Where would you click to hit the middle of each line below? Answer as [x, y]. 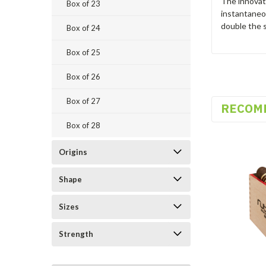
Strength [76, 234]
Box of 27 [83, 101]
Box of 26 [83, 77]
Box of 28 [83, 125]
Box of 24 [83, 28]
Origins [73, 152]
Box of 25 [83, 52]
